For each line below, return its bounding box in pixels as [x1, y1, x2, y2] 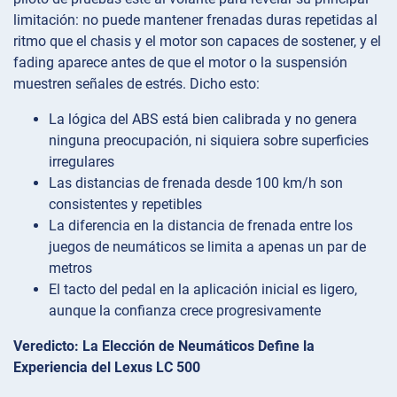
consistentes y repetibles [49, 196, 202, 214]
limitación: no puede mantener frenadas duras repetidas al [13, 12, 378, 29]
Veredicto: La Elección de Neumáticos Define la [13, 338, 315, 355]
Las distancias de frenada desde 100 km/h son [49, 175, 343, 192]
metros [49, 260, 92, 277]
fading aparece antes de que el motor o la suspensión [13, 54, 347, 72]
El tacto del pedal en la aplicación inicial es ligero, [49, 281, 357, 299]
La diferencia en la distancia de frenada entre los [49, 217, 353, 235]
